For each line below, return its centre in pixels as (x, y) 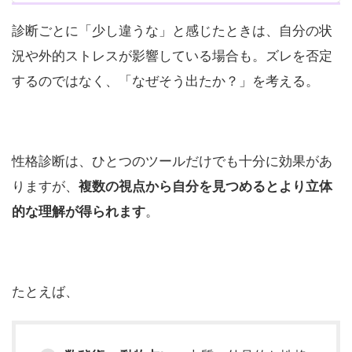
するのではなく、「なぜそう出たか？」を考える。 (165, 81)
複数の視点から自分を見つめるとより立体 (205, 186)
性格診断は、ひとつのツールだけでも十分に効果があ (172, 161)
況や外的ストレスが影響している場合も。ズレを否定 (172, 56)
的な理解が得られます (79, 211)
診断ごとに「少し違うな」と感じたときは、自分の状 (172, 31)
